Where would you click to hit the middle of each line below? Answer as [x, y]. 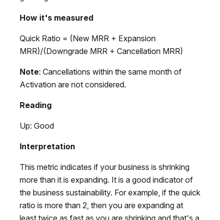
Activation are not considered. [73, 84]
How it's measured [56, 17]
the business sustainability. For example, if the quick [110, 192]
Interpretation [47, 146]
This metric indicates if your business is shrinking [105, 167]
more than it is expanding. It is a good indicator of [106, 179]
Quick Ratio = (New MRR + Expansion [88, 38]
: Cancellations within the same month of [110, 71]
